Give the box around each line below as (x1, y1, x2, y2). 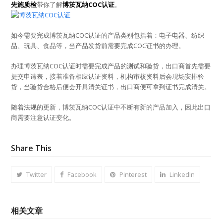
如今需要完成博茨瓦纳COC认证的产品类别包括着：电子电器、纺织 (11, 30, 205, 40)
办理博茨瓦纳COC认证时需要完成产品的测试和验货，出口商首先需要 (11, 61, 211, 70)
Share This (11, 142, 52, 154)
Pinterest (119, 169, 147, 179)
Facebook (67, 169, 97, 179)
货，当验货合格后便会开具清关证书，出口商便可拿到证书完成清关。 (11, 82, 211, 91)
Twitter (26, 169, 47, 179)
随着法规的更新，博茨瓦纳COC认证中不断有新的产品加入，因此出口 (11, 102, 211, 111)
